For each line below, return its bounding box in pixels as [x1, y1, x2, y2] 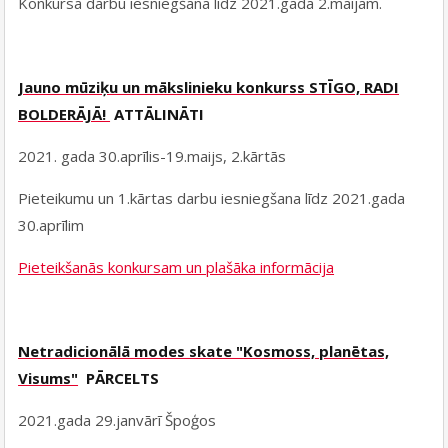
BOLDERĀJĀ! [18, 104, 111, 125]
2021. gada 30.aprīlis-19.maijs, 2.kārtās [18, 146, 287, 167]
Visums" [18, 368, 79, 389]
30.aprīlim [18, 215, 85, 236]
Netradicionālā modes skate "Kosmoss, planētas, [18, 341, 390, 362]
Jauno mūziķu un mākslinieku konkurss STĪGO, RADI [18, 77, 400, 98]
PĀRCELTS [78, 368, 160, 389]
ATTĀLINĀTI [110, 104, 205, 125]
